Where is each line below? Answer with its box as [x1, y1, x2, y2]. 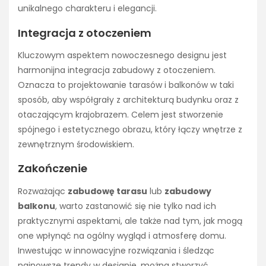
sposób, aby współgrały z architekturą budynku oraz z [18, 94, 239, 106]
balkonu [18, 199, 55, 212]
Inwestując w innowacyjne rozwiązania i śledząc [18, 244, 214, 256]
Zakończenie [18, 161, 87, 176]
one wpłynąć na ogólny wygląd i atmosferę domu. [18, 229, 226, 242]
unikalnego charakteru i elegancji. [18, 2, 157, 15]
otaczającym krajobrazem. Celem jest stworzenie [18, 109, 223, 121]
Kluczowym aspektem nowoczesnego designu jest [18, 49, 227, 62]
